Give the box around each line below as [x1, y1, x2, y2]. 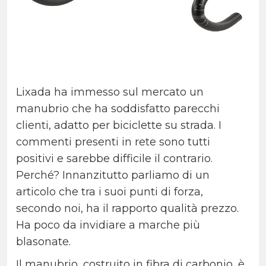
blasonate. [16, 235, 71, 249]
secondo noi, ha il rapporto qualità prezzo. [16, 202, 239, 216]
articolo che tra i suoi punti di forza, [16, 185, 203, 199]
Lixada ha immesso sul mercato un [16, 85, 204, 99]
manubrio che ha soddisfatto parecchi [16, 102, 220, 116]
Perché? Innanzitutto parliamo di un [16, 169, 210, 182]
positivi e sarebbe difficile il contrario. [16, 152, 213, 166]
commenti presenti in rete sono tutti [16, 135, 210, 149]
